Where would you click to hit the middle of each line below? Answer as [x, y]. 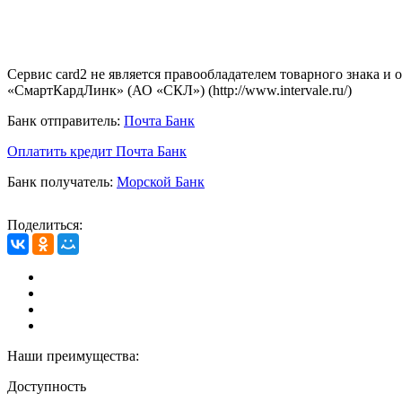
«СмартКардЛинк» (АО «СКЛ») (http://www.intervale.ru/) [179, 90]
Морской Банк [161, 181]
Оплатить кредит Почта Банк [97, 151]
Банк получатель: [60, 181]
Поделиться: [45, 224]
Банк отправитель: [64, 120]
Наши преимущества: [73, 355]
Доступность [47, 386]
